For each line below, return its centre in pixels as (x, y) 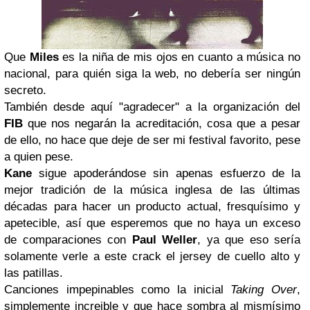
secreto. (27, 90)
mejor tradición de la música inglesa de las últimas (152, 190)
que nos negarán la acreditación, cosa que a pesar (162, 124)
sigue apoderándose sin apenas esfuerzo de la (166, 173)
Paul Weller (162, 240)
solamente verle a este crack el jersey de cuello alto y (152, 256)
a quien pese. (39, 157)
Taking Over (264, 290)
